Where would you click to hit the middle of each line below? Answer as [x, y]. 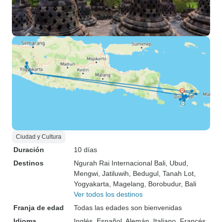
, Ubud [176, 163]
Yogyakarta [91, 184]
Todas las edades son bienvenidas [128, 208]
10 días [85, 150]
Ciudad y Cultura [39, 137]
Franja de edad [39, 208]
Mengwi [86, 173]
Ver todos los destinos [108, 194]
